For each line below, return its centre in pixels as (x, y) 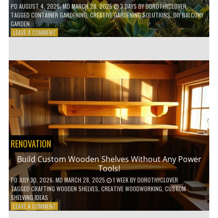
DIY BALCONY (188, 15)
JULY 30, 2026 (36, 180)
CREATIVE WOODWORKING (131, 188)
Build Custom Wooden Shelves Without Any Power (109, 159)
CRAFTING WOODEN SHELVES (64, 188)
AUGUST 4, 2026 (39, 6)
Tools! (109, 168)
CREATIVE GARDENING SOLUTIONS (130, 15)
